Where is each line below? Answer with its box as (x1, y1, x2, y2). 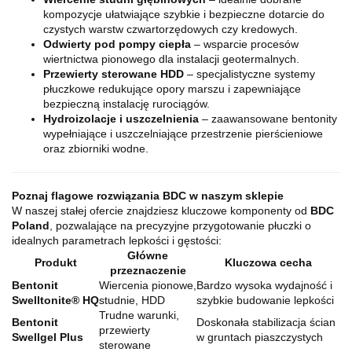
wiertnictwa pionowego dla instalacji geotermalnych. (43, 53, 299, 66)
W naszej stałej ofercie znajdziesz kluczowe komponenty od (12, 204, 310, 218)
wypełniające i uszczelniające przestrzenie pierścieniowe (43, 127, 323, 141)
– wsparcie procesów (191, 38, 299, 51)
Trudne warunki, (99, 309, 179, 322)
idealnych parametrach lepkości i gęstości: (12, 234, 222, 247)
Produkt (34, 256, 77, 269)
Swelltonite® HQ (12, 294, 99, 307)
